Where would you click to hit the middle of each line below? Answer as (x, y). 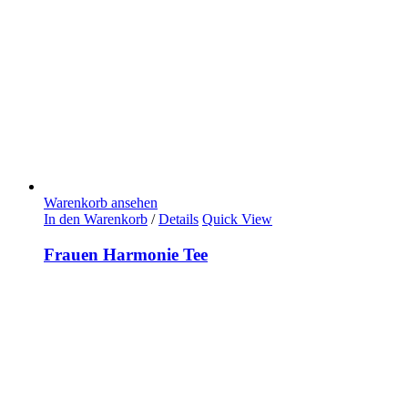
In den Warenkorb (96, 219)
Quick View (237, 219)
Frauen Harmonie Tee (126, 254)
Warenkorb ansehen (101, 203)
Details (178, 219)
